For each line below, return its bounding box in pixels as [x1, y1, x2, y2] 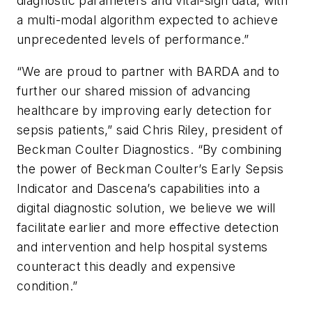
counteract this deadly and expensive [17, 258, 236, 274]
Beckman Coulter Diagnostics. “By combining [17, 141, 282, 157]
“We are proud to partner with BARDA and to [17, 63, 280, 79]
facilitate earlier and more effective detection [17, 219, 279, 235]
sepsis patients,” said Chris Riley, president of [17, 122, 283, 137]
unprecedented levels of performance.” [17, 32, 249, 47]
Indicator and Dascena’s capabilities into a [17, 180, 260, 196]
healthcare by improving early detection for [17, 102, 272, 118]
